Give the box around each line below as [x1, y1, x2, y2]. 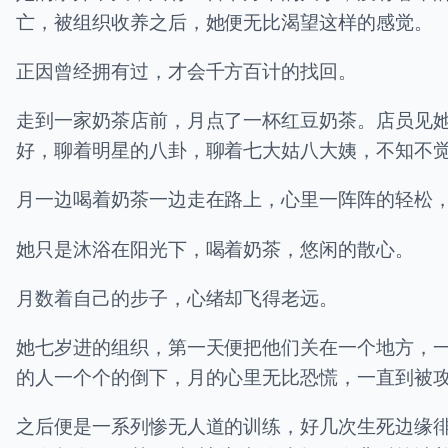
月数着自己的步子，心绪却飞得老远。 [16, 284, 339, 310]
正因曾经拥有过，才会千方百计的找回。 [16, 57, 358, 83]
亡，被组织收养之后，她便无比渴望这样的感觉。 [16, 8, 433, 34]
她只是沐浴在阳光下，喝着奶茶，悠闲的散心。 [16, 235, 414, 261]
